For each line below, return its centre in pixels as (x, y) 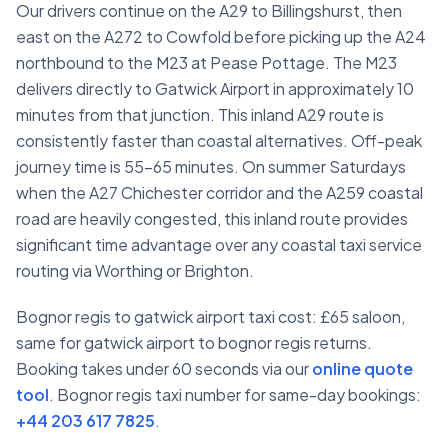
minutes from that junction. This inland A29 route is (200, 115)
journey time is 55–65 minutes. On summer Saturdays (211, 167)
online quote (362, 369)
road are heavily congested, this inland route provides (212, 219)
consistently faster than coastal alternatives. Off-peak (219, 141)
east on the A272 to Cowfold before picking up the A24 (221, 37)
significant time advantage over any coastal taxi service (219, 245)
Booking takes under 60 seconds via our (164, 369)
